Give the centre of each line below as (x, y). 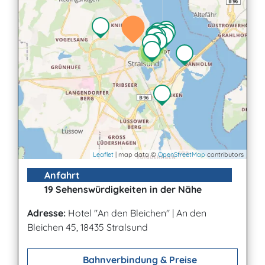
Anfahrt (61, 175)
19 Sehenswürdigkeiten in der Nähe (122, 190)
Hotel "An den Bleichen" (119, 213)
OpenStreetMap (182, 155)
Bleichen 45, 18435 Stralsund (88, 227)
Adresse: (46, 213)
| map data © (136, 155)
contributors (224, 155)
